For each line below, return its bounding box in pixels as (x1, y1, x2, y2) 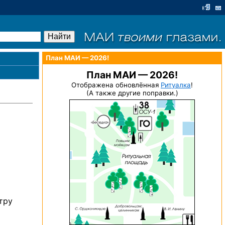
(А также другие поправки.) (86, 89, 178, 97)
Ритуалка (161, 81, 191, 89)
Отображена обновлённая (71, 81, 161, 89)
